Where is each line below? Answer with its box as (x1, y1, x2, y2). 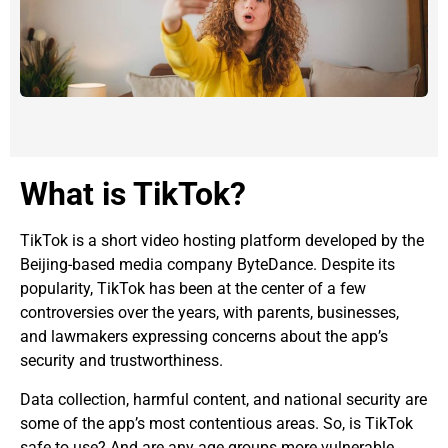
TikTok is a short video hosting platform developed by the (20, 231, 424, 251)
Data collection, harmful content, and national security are (20, 389, 427, 409)
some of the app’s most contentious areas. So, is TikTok (20, 413, 413, 433)
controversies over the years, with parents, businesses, (20, 303, 399, 323)
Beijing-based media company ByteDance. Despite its (20, 255, 395, 275)
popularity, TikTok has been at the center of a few (20, 279, 366, 299)
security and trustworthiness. (20, 351, 223, 371)
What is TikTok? (20, 175, 246, 214)
